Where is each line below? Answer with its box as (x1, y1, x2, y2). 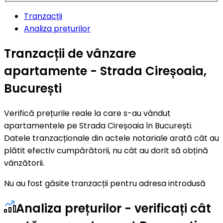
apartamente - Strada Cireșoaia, (4, 62, 207, 79)
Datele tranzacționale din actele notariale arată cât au (4, 132, 219, 144)
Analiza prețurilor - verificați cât (16, 200, 211, 217)
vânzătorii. (4, 157, 44, 169)
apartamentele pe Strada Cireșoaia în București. (4, 119, 193, 131)
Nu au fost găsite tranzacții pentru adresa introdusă (4, 177, 206, 189)
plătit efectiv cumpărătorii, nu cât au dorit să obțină (4, 144, 208, 156)
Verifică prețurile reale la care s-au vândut (4, 107, 171, 119)
